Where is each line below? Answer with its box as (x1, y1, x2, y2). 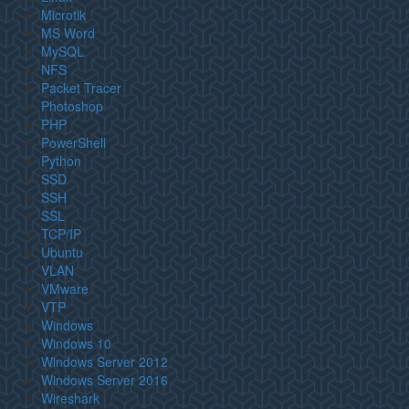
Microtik (41, 5, 86, 24)
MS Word (41, 24, 95, 42)
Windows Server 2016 (41, 371, 168, 389)
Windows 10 (41, 334, 111, 352)
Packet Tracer (41, 79, 121, 97)
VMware (41, 279, 89, 298)
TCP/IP (41, 225, 81, 243)
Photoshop (41, 97, 103, 115)
